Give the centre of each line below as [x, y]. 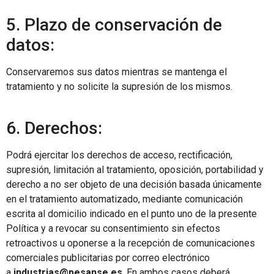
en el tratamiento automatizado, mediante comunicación [124, 199]
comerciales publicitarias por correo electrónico [108, 258]
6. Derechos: [54, 128]
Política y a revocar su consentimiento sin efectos [113, 229]
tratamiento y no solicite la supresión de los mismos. [119, 87]
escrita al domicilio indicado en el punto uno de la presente [131, 214]
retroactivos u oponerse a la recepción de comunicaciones [131, 243]
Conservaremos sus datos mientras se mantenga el [117, 72]
